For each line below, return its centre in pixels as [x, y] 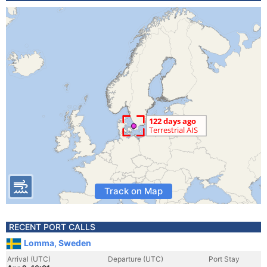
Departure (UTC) [136, 259]
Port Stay [224, 259]
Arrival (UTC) [29, 259]
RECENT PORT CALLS [52, 227]
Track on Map [133, 191]
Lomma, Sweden [58, 243]
